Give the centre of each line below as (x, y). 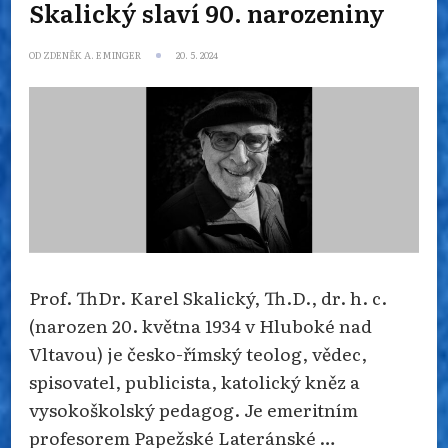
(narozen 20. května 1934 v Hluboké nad (200, 324)
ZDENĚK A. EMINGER (92, 55)
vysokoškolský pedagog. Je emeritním (193, 408)
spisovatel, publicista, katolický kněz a (194, 380)
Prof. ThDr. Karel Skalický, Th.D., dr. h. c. (208, 296)
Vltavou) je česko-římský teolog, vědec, (198, 352)
